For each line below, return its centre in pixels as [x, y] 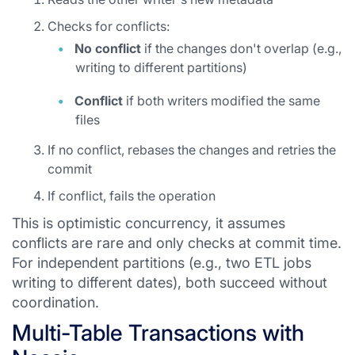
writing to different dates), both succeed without [170, 282]
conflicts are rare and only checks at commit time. [177, 243]
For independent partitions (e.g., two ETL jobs [162, 263]
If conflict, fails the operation [132, 196]
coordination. [55, 302]
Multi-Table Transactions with [158, 333]
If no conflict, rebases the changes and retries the [192, 150]
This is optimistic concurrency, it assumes [149, 223]
